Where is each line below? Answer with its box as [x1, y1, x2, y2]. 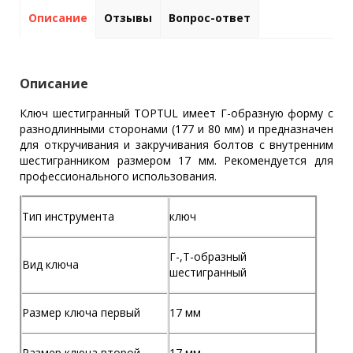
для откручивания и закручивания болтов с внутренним [20, 137, 333, 153]
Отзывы [104, 9, 152, 25]
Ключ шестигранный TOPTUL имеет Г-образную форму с [20, 106, 333, 121]
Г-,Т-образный [169, 249, 247, 265]
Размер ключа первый [22, 305, 143, 321]
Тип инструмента [22, 209, 114, 225]
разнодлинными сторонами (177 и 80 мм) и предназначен [20, 121, 333, 137]
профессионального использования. [20, 169, 217, 184]
